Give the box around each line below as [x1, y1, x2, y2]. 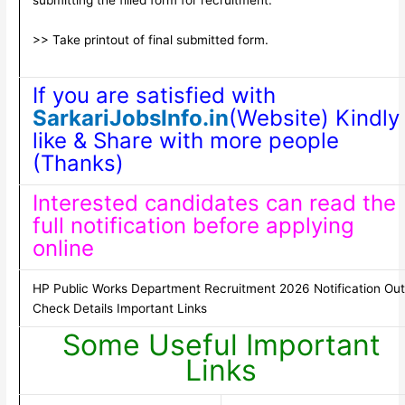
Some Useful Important [61, 327, 381, 363]
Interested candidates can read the [32, 190, 396, 217]
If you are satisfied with [32, 82, 276, 109]
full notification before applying [32, 212, 354, 240]
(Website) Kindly [228, 105, 400, 132]
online [32, 235, 94, 262]
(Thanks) [32, 150, 124, 177]
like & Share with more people [32, 127, 339, 155]
